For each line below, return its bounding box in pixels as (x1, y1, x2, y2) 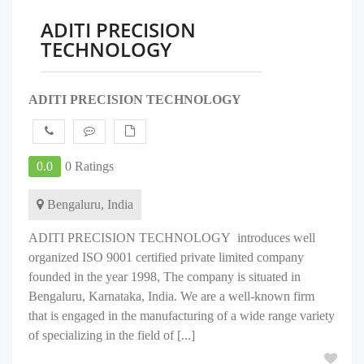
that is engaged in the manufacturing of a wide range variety (28, 309, 335, 323)
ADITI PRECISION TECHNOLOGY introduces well (28, 231, 315, 245)
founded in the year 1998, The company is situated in (28, 270, 301, 284)
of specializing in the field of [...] (28, 328, 195, 342)
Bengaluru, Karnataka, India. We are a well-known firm (28, 289, 314, 303)
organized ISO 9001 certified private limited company (28, 250, 304, 264)
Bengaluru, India (44, 197, 133, 211)
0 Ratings (65, 159, 114, 173)
